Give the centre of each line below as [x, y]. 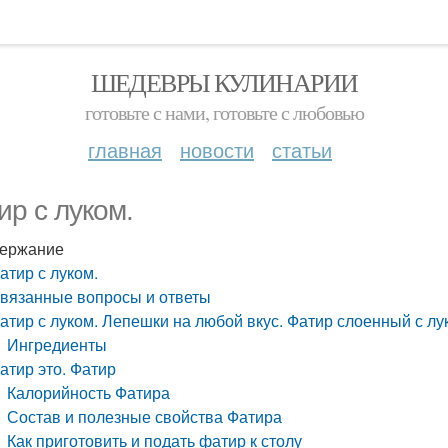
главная [125, 149]
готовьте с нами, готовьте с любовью [224, 112]
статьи [302, 149]
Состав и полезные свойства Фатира [145, 416]
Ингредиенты [57, 344]
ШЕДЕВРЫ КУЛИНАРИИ [224, 82]
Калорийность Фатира [89, 392]
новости [217, 149]
